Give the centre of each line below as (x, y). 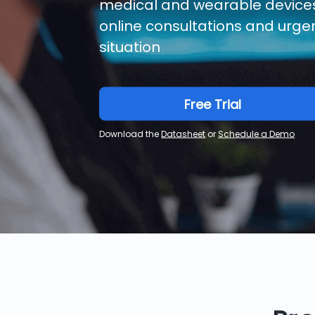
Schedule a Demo (257, 134)
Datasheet (184, 134)
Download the (130, 134)
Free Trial (212, 104)
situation (130, 47)
